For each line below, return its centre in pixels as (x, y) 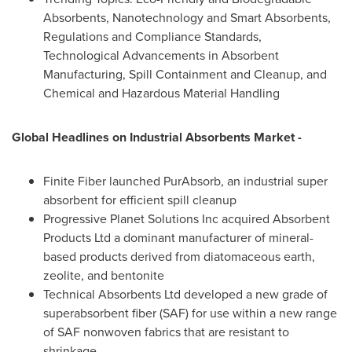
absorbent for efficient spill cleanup (140, 200)
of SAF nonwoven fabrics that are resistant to (166, 332)
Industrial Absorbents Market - (216, 137)
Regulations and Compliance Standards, (152, 37)
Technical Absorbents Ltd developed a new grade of (185, 294)
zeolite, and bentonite (104, 275)
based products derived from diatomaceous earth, (179, 257)
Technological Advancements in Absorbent (161, 55)
